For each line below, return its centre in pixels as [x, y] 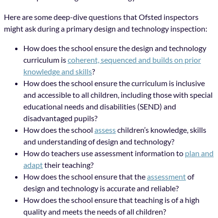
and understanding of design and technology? [99, 141]
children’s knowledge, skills [161, 129]
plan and [199, 153]
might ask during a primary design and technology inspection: [106, 28]
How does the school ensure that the [85, 176]
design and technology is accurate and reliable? [101, 188]
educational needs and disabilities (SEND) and [100, 106]
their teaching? [68, 164]
